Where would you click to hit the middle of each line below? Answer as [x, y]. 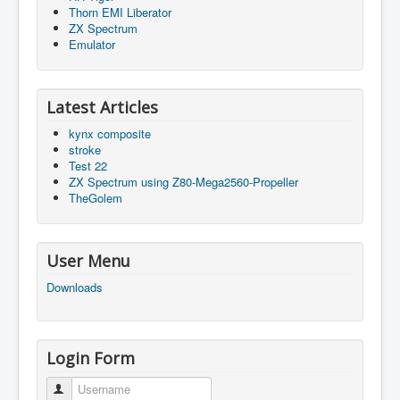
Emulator [92, 44]
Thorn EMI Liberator [120, 12]
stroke [85, 149]
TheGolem [96, 197]
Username [94, 388]
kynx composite [110, 133]
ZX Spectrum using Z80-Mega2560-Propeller [183, 181]
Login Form [91, 358]
